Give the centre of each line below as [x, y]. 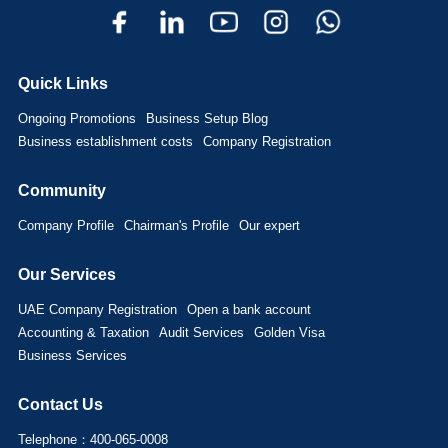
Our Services [66, 274]
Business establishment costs [105, 141]
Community [61, 190]
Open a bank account [248, 309]
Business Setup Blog [206, 118]
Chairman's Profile [176, 225]
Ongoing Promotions [76, 118]
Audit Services [201, 332]
